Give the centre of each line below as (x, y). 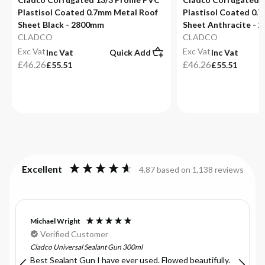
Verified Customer (74, 234)
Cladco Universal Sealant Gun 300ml (86, 247)
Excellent (42, 169)
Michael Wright (55, 221)
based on (174, 169)
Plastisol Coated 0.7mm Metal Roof (88, 12)
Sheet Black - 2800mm (61, 25)
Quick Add (130, 52)
